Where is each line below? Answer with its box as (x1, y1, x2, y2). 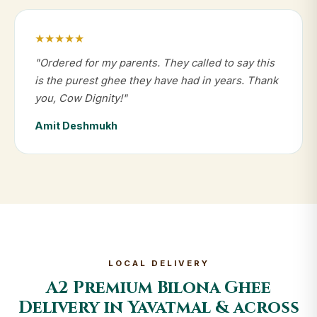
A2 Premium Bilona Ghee (46, 277, 271, 299)
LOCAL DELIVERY (108, 258, 209, 268)
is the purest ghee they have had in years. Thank (35, 74, 278, 87)
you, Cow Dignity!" (35, 92, 127, 105)
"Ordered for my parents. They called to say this (35, 57, 275, 69)
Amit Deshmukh (35, 120, 117, 132)
